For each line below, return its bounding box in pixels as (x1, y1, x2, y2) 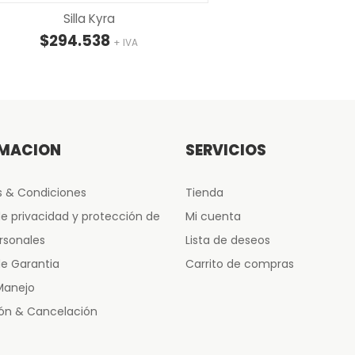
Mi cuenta (185, 208, 241, 224)
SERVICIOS (185, 139, 266, 161)
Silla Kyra (63, 10, 115, 27)
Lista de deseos (185, 232, 270, 248)
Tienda (185, 185, 223, 200)
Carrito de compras (185, 256, 294, 272)
